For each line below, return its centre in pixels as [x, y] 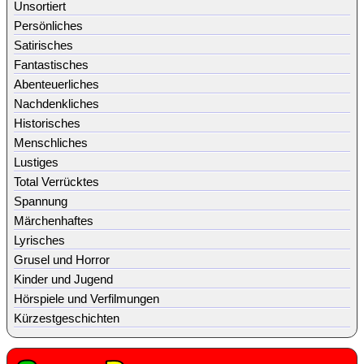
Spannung [41, 201]
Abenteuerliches [56, 84]
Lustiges [36, 162]
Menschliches [51, 142]
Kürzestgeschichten [67, 318]
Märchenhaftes [54, 220]
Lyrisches [39, 240]
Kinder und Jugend [63, 279]
